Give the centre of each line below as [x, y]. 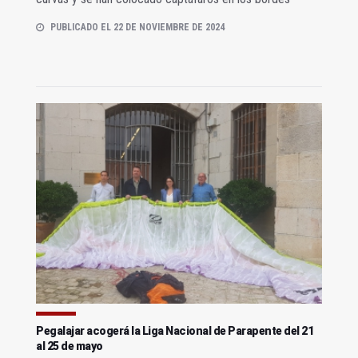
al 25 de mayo [70, 346]
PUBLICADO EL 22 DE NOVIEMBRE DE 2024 [137, 28]
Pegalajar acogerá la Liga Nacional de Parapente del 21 [175, 330]
